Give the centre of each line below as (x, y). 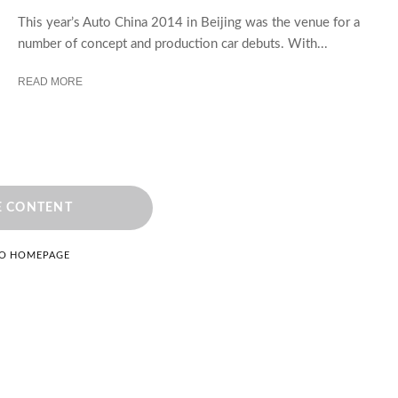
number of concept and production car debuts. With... (173, 44)
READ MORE (50, 81)
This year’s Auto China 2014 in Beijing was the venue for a (189, 22)
